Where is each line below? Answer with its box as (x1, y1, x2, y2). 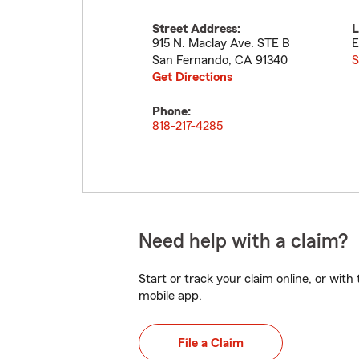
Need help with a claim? (139, 232, 348, 252)
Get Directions (152, 71, 232, 83)
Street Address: (152, 22, 240, 35)
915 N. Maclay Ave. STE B (152, 37, 290, 50)
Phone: (152, 105, 191, 118)
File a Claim (178, 337, 244, 349)
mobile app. (139, 289, 202, 302)
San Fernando (152, 54, 228, 67)
